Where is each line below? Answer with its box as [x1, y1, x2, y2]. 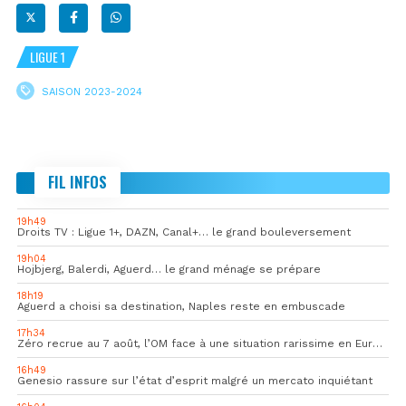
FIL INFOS [48, 169, 107, 193]
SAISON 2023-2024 [42, 85, 142, 98]
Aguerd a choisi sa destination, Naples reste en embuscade [17, 299, 345, 313]
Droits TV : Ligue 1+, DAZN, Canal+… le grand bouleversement [17, 225, 351, 238]
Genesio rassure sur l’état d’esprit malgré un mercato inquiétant [17, 373, 372, 387]
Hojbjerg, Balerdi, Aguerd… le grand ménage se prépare [17, 262, 321, 275]
